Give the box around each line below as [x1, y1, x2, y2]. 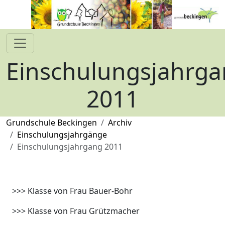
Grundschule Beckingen [6, 117, 97, 128]
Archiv [108, 117, 132, 128]
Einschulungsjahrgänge [17, 129, 107, 140]
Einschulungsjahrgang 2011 [17, 141, 123, 152]
